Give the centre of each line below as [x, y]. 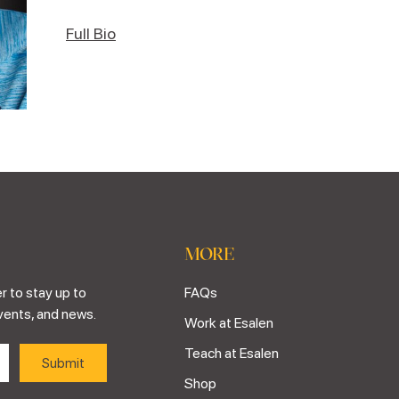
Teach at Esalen [232, 353]
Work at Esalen [229, 323]
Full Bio [91, 33]
